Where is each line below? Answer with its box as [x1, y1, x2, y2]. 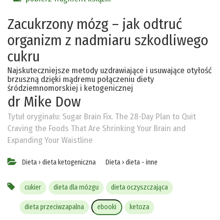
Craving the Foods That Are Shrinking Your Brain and [7, 123, 186, 134]
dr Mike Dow [7, 92, 81, 110]
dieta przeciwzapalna [25, 202, 84, 211]
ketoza [130, 202, 149, 211]
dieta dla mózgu [54, 183, 99, 192]
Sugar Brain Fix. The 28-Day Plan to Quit [62, 111, 196, 122]
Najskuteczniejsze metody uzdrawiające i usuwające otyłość [7, 65, 212, 76]
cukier [25, 183, 41, 192]
